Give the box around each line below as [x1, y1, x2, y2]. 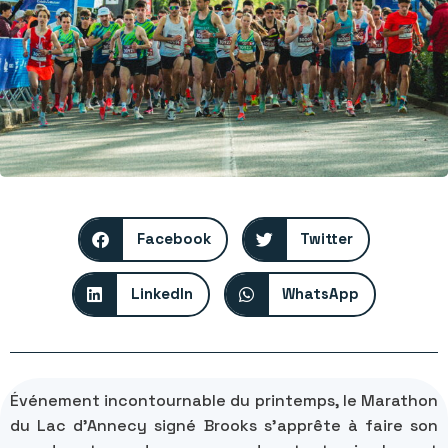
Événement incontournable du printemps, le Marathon [10, 389, 438, 411]
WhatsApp [282, 284, 359, 304]
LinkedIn [130, 284, 193, 304]
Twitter [300, 229, 353, 249]
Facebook [136, 229, 211, 249]
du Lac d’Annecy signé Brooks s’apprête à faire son [10, 414, 438, 436]
